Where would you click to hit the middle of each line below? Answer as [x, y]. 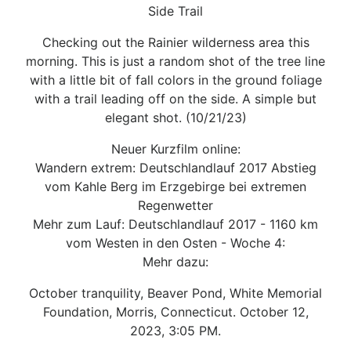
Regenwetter [175, 205]
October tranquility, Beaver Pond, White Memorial [175, 293]
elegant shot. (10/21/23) [175, 117]
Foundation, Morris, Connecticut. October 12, [175, 311]
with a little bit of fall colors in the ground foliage [175, 80]
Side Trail [175, 11]
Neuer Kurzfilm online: [175, 148]
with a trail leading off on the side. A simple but [175, 98]
